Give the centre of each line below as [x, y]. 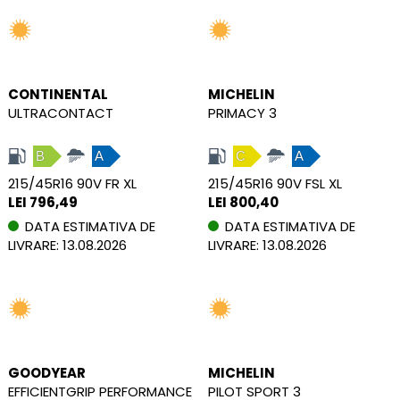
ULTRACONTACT [61, 112]
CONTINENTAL [58, 94]
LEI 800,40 [243, 202]
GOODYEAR [47, 372]
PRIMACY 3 [242, 112]
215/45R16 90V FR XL [72, 183]
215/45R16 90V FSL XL [275, 183]
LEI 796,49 [43, 202]
